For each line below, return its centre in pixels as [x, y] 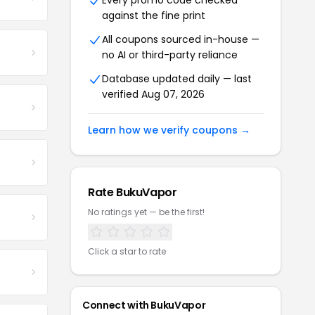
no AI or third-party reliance [170, 55]
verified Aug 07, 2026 [153, 94]
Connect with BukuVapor [144, 305]
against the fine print [154, 15]
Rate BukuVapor [133, 192]
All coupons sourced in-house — [181, 39]
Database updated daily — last [177, 79]
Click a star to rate [127, 251]
